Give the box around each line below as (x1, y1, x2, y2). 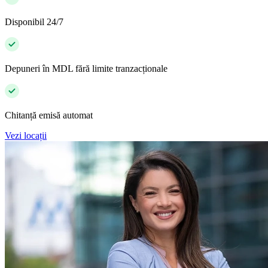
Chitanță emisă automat (5, 109, 93, 120)
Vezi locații (5, 130, 47, 141)
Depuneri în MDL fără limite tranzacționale (5, 63, 167, 74)
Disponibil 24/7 (5, 16, 63, 27)
